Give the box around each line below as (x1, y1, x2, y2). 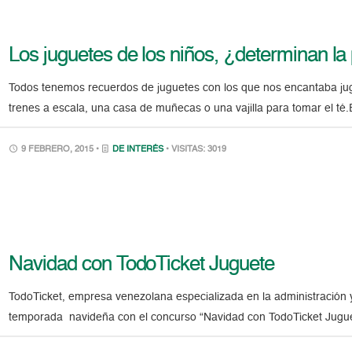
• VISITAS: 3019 (166, 145, 227, 154)
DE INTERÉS (112, 145, 164, 154)
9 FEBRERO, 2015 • (19, 145, 102, 154)
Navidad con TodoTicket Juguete (9, 255, 274, 276)
